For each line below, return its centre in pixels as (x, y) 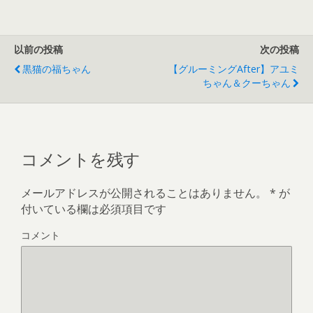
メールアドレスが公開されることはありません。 (144, 192)
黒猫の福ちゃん (57, 68)
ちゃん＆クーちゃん (247, 82)
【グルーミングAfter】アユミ (234, 68)
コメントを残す (81, 158)
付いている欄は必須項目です (94, 209)
